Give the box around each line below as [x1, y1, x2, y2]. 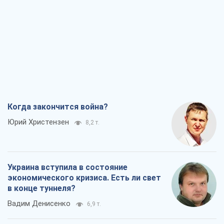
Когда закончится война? [7, 102, 108, 112]
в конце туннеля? [7, 183, 75, 193]
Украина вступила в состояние [7, 162, 127, 172]
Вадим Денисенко [7, 199, 70, 208]
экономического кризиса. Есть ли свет [7, 173, 161, 183]
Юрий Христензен [7, 117, 69, 127]
